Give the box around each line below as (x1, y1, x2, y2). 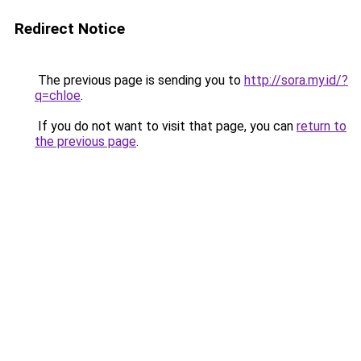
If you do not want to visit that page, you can (35, 118, 297, 134)
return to (297, 118, 346, 134)
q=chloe (35, 88, 81, 103)
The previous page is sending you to (35, 73, 244, 88)
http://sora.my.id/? (244, 73, 348, 88)
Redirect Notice (15, 19, 125, 38)
